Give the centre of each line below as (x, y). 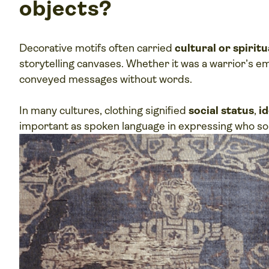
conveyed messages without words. (107, 80)
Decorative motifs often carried (97, 48)
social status (222, 111)
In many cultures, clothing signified (104, 111)
